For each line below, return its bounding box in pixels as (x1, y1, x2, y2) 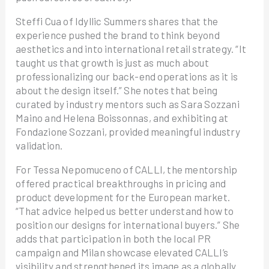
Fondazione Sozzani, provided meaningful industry (16, 125, 240, 138)
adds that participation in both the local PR (16, 232, 211, 244)
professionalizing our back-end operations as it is (16, 70, 238, 82)
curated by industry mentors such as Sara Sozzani (16, 98, 240, 110)
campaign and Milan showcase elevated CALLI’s (16, 246, 228, 258)
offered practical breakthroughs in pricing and (16, 177, 226, 189)
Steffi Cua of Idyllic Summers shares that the (16, 15, 219, 27)
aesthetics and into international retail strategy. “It (16, 43, 246, 55)
